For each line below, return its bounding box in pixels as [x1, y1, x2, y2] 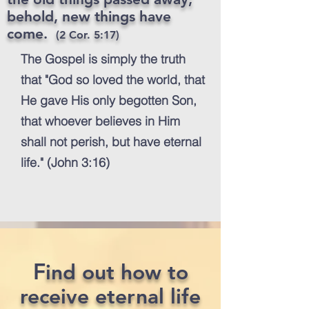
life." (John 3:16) [21, 154, 110, 170]
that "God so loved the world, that [21, 72, 205, 88]
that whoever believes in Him [21, 113, 180, 129]
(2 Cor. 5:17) [56, 28, 119, 41]
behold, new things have [7, 8, 171, 25]
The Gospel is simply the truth [21, 51, 186, 67]
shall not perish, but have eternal [21, 134, 201, 150]
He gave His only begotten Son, [21, 92, 197, 108]
